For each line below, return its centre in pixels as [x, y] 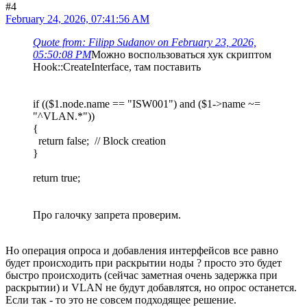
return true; [57, 178]
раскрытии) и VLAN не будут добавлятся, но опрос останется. [151, 288]
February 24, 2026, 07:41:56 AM [77, 19]
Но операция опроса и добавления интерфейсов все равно [142, 251]
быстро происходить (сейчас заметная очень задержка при [142, 275]
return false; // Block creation [99, 141]
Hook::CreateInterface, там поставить [117, 67]
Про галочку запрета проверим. [107, 215]
